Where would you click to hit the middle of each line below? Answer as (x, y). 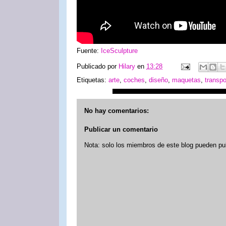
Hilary (127, 67)
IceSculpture (119, 51)
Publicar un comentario (121, 129)
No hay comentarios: (117, 110)
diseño (158, 80)
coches (134, 80)
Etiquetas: (93, 80)
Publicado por (98, 67)
